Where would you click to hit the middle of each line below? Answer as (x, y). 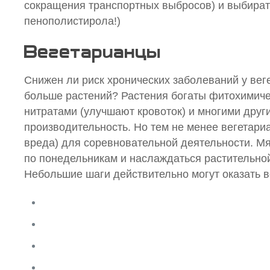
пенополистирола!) (73, 21)
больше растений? (73, 96)
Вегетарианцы (93, 52)
